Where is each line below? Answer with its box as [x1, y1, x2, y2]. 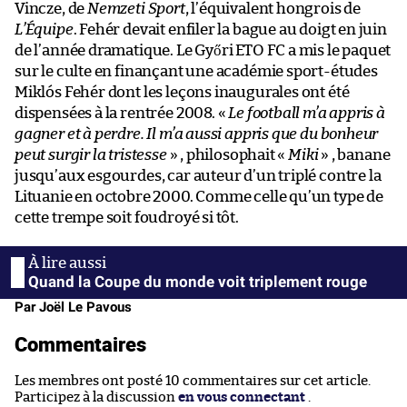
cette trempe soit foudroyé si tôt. [15, 210, 239, 226]
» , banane [318, 147, 391, 164]
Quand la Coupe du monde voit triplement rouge [28, 273, 367, 292]
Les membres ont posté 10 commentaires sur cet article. [15, 374, 371, 389]
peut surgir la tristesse [15, 147, 167, 164]
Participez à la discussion [15, 391, 178, 405]
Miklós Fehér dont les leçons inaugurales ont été [15, 84, 350, 101]
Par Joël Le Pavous [15, 299, 132, 316]
